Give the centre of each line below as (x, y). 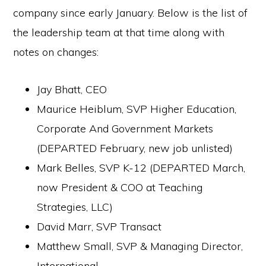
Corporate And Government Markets (125, 129)
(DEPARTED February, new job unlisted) (135, 148)
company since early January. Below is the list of (131, 13)
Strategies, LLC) (75, 207)
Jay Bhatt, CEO (72, 89)
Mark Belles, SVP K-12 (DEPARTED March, (141, 168)
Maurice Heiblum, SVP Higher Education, (137, 109)
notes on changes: (56, 52)
